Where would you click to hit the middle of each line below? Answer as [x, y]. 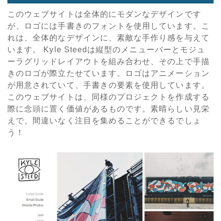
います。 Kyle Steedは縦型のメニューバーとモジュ [107, 49]
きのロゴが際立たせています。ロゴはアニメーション [109, 73]
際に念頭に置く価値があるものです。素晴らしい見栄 [109, 109]
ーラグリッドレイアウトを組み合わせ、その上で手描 [109, 61]
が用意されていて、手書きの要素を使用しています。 [109, 85]
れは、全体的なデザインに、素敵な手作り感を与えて [109, 37]
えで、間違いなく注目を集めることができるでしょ [104, 120]
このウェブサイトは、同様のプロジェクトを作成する [109, 97]
